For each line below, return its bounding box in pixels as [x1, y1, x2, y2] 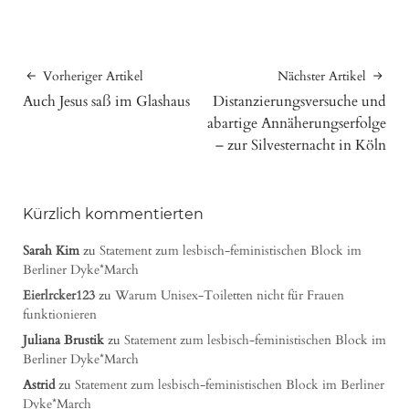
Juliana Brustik [23, 330, 104, 349]
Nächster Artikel [278, 67, 366, 85]
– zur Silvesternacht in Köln [215, 134, 386, 155]
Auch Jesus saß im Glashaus [23, 90, 190, 111]
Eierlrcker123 [23, 286, 95, 304]
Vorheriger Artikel [43, 67, 143, 85]
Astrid [23, 375, 55, 393]
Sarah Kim [23, 241, 79, 259]
